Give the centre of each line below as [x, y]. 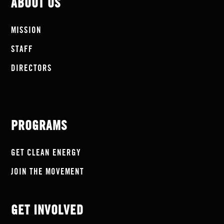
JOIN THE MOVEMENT [48, 172]
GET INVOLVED [47, 210]
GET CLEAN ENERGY [46, 153]
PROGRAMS [39, 126]
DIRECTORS [32, 68]
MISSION [26, 30]
